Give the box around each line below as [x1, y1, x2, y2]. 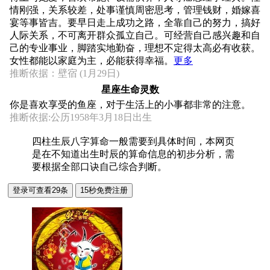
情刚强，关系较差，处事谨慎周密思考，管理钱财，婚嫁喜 [10, 4, 260, 15]
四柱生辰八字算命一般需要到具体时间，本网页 [32, 136, 234, 146]
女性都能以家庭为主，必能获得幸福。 [10, 55, 174, 66]
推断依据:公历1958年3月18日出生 [10, 111, 152, 122]
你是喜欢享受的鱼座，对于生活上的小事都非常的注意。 [10, 99, 251, 110]
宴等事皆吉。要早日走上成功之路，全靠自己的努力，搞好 [10, 17, 260, 28]
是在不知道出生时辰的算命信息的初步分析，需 [32, 148, 234, 159]
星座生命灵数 [101, 84, 159, 95]
